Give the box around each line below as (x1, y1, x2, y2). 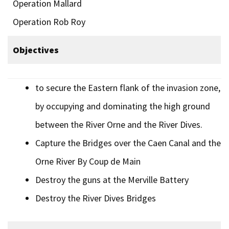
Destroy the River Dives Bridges (35, 192, 156, 204)
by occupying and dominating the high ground (35, 100, 210, 112)
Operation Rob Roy (13, 15, 85, 28)
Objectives (13, 43, 59, 56)
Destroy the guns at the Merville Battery (35, 173, 189, 186)
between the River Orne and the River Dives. (35, 118, 202, 130)
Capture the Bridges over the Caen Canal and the (35, 136, 221, 149)
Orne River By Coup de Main (35, 155, 141, 167)
